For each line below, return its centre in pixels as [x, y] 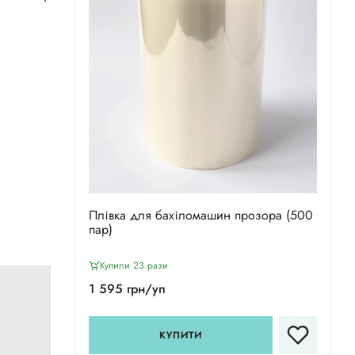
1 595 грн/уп [127, 289]
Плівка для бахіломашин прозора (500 [201, 216]
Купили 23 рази [134, 266]
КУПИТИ [181, 336]
